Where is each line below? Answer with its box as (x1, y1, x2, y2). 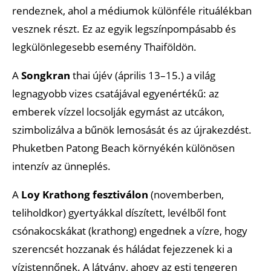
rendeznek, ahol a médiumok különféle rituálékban (12, 3, 252, 18)
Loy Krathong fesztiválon (21, 187, 148, 201)
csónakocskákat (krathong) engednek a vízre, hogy (12, 223, 247, 238)
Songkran (21, 68, 70, 82)
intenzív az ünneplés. (12, 158, 111, 173)
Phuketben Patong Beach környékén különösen (12, 140, 235, 155)
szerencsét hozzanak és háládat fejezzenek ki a (12, 241, 232, 256)
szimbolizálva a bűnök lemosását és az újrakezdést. (12, 122, 252, 137)
